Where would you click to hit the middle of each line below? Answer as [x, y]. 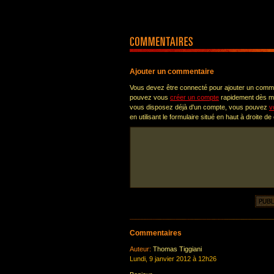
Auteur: [140, 249]
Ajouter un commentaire [172, 72]
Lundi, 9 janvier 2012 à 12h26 [173, 259]
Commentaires [156, 233]
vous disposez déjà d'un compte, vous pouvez [199, 107]
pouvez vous [150, 97]
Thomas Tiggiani [176, 249]
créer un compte [194, 97]
